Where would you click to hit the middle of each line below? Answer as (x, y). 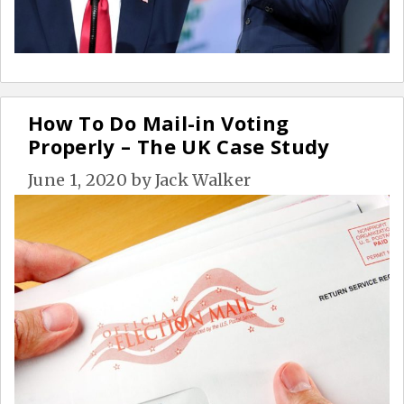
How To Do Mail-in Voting (159, 122)
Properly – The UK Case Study (179, 146)
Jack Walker (203, 179)
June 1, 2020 (78, 179)
